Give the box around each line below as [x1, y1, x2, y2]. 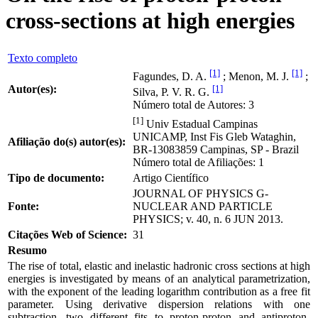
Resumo [8, 243, 47, 256]
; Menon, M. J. [220, 70, 292, 83]
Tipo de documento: [8, 171, 104, 184]
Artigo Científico [133, 171, 209, 184]
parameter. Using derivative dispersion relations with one [8, 297, 310, 310]
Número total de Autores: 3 [133, 99, 254, 111]
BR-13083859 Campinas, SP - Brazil [133, 143, 299, 156]
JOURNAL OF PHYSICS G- [133, 187, 268, 199]
